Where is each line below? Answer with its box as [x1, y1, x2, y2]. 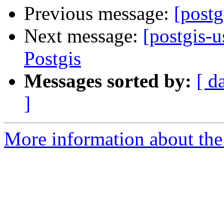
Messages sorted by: [24, 70, 191, 92]
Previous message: [24, 2, 174, 24]
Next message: [24, 25, 143, 47]
